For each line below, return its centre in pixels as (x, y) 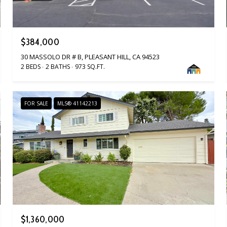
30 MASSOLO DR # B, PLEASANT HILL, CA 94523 (90, 57)
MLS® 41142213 (78, 104)
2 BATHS (58, 67)
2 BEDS (31, 67)
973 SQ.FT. (90, 67)
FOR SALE (36, 104)
